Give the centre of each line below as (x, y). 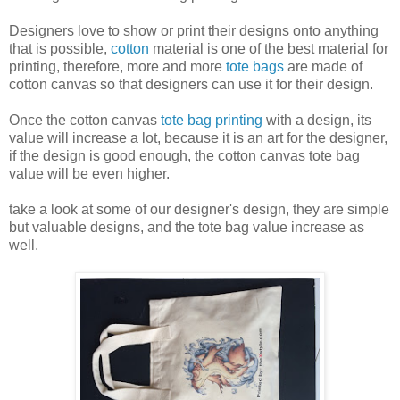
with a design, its (317, 120)
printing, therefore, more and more (117, 66)
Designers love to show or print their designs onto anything (194, 30)
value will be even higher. (91, 173)
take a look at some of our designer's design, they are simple (199, 209)
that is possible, (60, 48)
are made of (323, 66)
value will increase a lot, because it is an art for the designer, (198, 137)
